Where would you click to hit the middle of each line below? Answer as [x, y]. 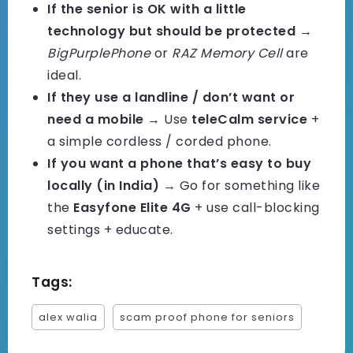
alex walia [68, 318]
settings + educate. [110, 230]
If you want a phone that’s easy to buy [179, 164]
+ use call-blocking [255, 208]
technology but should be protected [171, 32]
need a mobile [96, 120]
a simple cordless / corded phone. [160, 142]
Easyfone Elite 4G [132, 208]
